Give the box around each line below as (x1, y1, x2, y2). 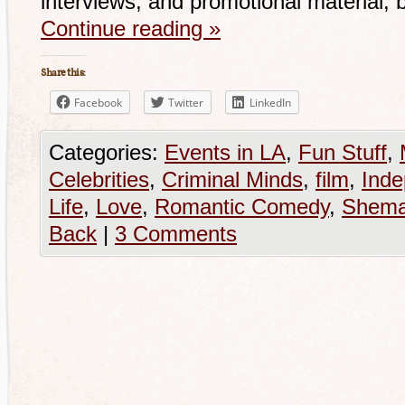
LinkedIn (250, 95, 291, 110)
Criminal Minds (162, 167, 303, 192)
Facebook (74, 95, 122, 110)
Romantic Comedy (155, 194, 329, 219)
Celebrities (49, 167, 149, 192)
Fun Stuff (298, 140, 387, 165)
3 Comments (115, 221, 237, 246)
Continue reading (41, 16, 209, 41)
